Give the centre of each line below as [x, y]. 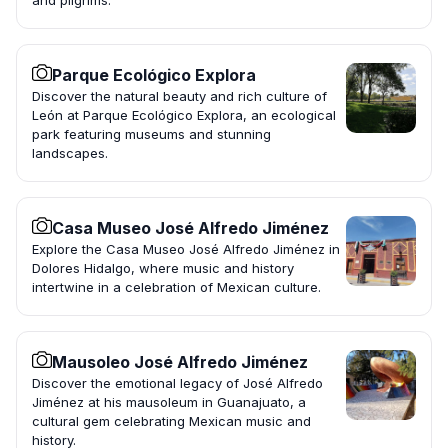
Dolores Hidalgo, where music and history [163, 268]
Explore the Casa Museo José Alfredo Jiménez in [186, 249]
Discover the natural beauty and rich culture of [179, 96]
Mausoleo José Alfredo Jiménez [180, 362]
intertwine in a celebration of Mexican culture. [176, 287]
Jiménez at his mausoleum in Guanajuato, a [169, 402]
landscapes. [70, 153]
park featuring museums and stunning [151, 134]
